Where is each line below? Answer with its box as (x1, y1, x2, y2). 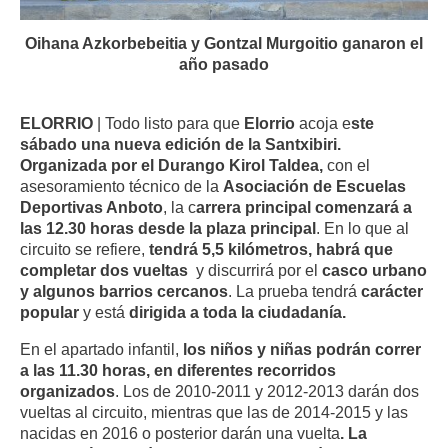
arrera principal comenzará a (196, 197, 412, 216)
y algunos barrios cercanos (20, 281, 228, 300)
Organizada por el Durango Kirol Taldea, (20, 155, 323, 174)
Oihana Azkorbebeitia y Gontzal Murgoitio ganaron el (25, 34, 423, 53)
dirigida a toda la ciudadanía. (125, 302, 346, 321)
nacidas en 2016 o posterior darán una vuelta (20, 424, 340, 443)
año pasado (179, 55, 269, 74)
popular (20, 302, 83, 321)
